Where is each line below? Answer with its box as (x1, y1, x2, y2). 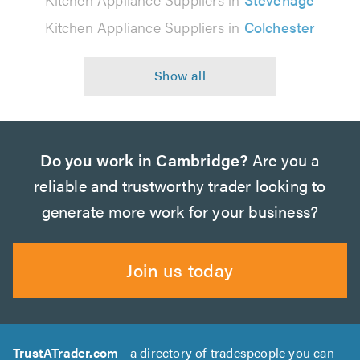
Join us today (126, 256, 234, 282)
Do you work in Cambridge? (39, 147, 248, 171)
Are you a (247, 147, 321, 171)
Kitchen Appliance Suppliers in (45, 16, 244, 37)
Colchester (243, 16, 315, 37)
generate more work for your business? (41, 198, 319, 223)
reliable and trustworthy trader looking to (34, 173, 326, 197)
